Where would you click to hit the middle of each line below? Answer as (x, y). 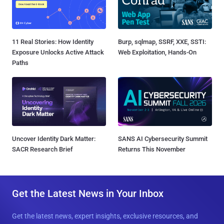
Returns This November (152, 149)
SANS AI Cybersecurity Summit (163, 138)
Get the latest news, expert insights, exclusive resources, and (105, 216)
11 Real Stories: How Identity (53, 41)
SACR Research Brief (42, 149)
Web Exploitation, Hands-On (157, 52)
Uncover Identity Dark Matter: (54, 138)
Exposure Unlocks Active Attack (58, 52)
